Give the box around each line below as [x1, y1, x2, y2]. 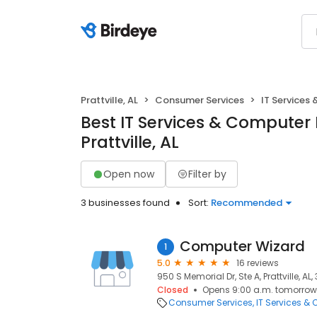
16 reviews [236, 257, 279, 269]
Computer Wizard [180, 236, 305, 256]
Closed [157, 284, 188, 296]
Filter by [188, 166, 226, 181]
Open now [103, 166, 154, 181]
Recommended [211, 196, 282, 209]
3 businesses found [81, 196, 170, 209]
